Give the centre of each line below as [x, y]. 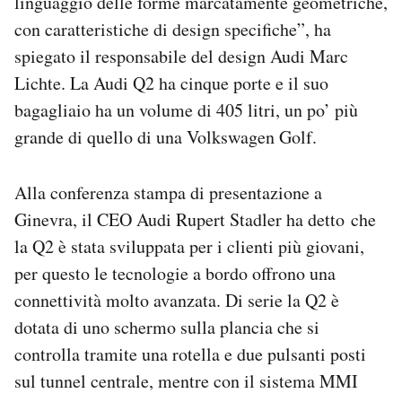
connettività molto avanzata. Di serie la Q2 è [177, 301]
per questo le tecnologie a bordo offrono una [175, 274]
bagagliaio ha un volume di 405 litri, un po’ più [186, 110]
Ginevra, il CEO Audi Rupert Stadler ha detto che [195, 220]
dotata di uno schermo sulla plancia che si [167, 328]
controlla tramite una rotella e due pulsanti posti [190, 354]
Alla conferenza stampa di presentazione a [168, 193]
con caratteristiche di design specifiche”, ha [173, 30]
